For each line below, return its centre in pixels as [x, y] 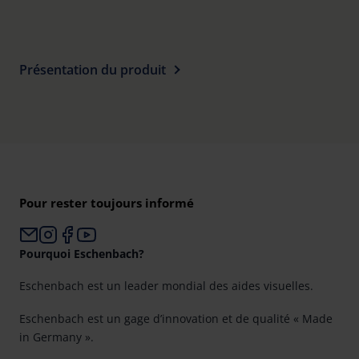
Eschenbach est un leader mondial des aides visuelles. [166, 286]
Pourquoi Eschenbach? [82, 253]
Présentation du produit [93, 70]
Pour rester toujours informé [107, 203]
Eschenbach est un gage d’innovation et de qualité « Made [176, 318]
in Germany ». [56, 337]
